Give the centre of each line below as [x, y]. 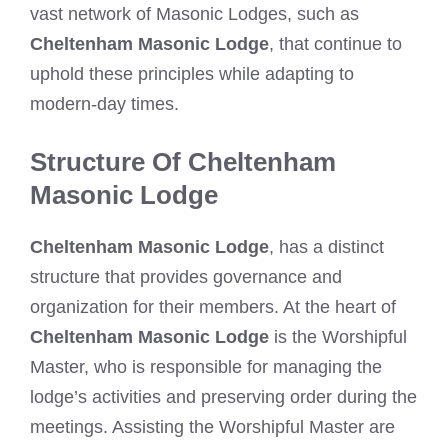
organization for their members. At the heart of [213, 306]
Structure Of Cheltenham [183, 161]
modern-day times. [104, 103]
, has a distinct [326, 246]
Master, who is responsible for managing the [206, 366]
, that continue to [335, 43]
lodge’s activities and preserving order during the [223, 396]
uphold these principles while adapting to [192, 73]
